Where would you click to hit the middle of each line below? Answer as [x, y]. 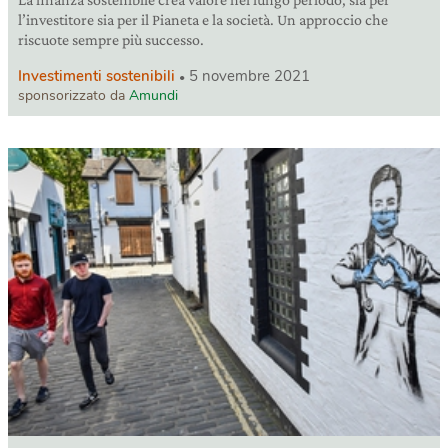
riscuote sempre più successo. [111, 40]
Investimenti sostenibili [96, 76]
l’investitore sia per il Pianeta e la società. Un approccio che [203, 20]
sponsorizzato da [73, 96]
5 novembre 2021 [249, 76]
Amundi [153, 96]
